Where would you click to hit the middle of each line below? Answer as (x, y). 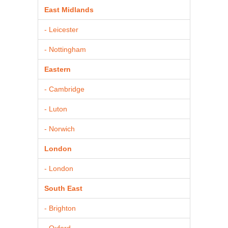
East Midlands (69, 9)
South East (63, 188)
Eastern (58, 69)
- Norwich (60, 129)
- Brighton (60, 208)
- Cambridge (64, 89)
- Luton (56, 109)
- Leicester (61, 29)
